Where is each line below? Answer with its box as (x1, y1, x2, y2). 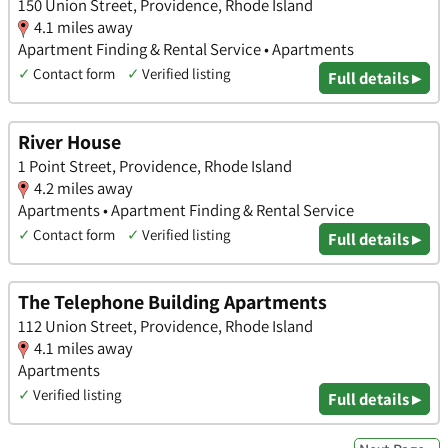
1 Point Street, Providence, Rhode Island (18, 154, 292, 177)
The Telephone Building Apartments (18, 289, 327, 316)
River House (18, 128, 121, 155)
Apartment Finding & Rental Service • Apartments (18, 38, 354, 61)
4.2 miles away (34, 176, 133, 199)
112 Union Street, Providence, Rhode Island (18, 315, 313, 338)
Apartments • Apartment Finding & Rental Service (18, 198, 354, 221)
